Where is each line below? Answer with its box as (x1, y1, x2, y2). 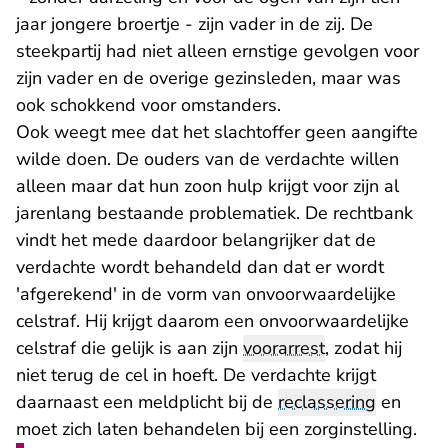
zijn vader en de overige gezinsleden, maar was (16, 66, 401, 91)
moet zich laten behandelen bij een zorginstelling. (16, 417, 417, 442)
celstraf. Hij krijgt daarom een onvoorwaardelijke (16, 309, 409, 334)
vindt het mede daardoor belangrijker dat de (16, 228, 376, 253)
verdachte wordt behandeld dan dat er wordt (16, 255, 384, 280)
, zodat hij (325, 336, 402, 361)
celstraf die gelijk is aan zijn (16, 336, 243, 361)
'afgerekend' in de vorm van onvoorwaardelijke (16, 282, 396, 307)
